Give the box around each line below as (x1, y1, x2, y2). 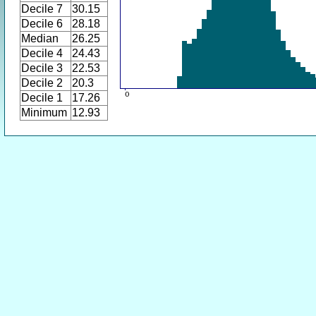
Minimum (21, 107, 67, 119)
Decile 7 (21, 3, 63, 15)
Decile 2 (21, 77, 63, 89)
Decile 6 (21, 18, 63, 30)
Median (21, 32, 59, 44)
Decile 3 (21, 62, 63, 74)
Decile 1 (21, 92, 63, 104)
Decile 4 (21, 47, 63, 59)
